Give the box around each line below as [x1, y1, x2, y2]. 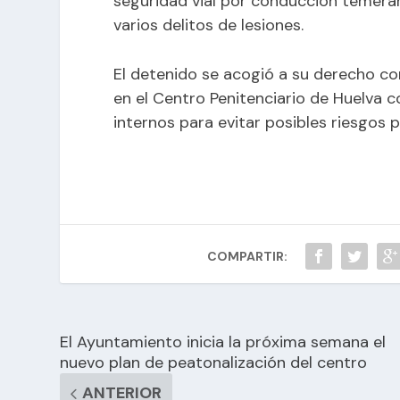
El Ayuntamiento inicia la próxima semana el [60, 331, 387, 354]
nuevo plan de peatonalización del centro [60, 352, 368, 374]
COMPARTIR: [207, 248, 288, 265]
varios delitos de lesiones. [113, 13, 304, 36]
